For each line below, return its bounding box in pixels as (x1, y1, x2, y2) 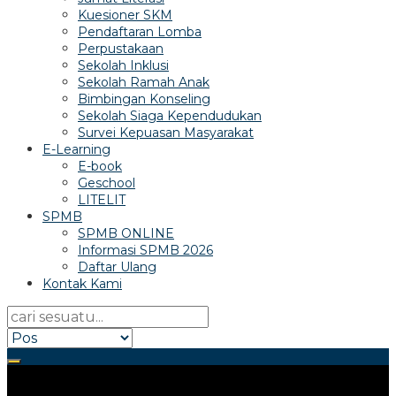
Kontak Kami (42, 276, 122, 292)
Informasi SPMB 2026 (78, 242, 213, 258)
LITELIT (78, 192, 126, 208)
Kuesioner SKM (78, 7, 172, 23)
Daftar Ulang (78, 259, 156, 275)
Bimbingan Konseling (78, 91, 210, 107)
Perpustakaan (78, 41, 164, 57)
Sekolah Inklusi (78, 57, 169, 73)
